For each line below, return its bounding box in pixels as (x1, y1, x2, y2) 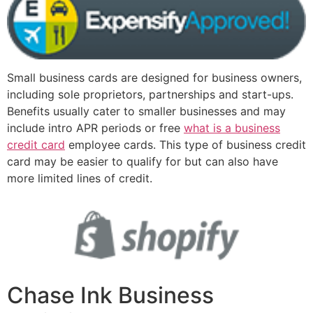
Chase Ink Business (7, 282, 214, 310)
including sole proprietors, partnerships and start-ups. (7, 87, 293, 102)
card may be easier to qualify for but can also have (7, 154, 278, 169)
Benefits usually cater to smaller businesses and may (7, 104, 286, 119)
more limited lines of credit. (7, 171, 152, 186)
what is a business (184, 121, 280, 136)
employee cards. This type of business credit (65, 138, 306, 152)
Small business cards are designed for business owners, (7, 71, 302, 85)
